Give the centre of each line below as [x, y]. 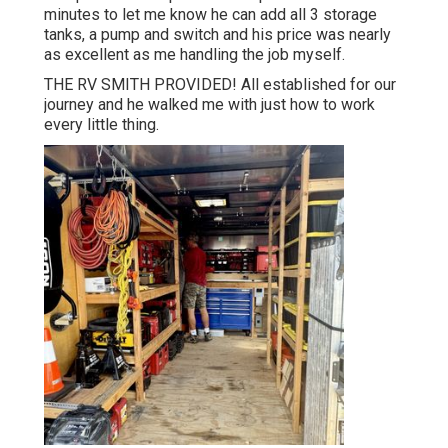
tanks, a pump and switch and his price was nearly [217, 35]
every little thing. [101, 125]
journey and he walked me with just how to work [209, 105]
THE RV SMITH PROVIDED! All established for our [220, 85]
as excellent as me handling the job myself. [194, 55]
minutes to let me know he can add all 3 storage [210, 15]
